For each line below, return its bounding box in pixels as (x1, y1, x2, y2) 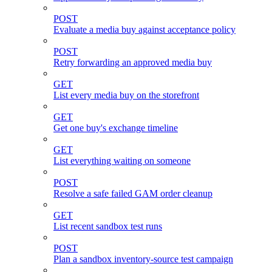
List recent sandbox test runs (53, 221, 162, 232)
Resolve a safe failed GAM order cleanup (53, 188, 212, 199)
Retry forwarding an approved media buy (53, 57, 212, 68)
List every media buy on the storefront (53, 90, 199, 101)
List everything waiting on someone (53, 155, 191, 166)
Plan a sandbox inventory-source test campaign (53, 254, 233, 265)
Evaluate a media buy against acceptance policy (53, 24, 236, 35)
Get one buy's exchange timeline (53, 123, 178, 134)
